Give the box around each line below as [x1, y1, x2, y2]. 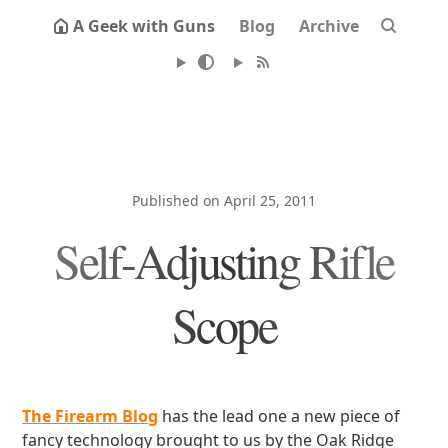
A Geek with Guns [73, 15, 215, 37]
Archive [299, 15, 359, 37]
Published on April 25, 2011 [132, 191, 316, 210]
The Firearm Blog [22, 405, 159, 427]
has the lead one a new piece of [158, 405, 401, 427]
